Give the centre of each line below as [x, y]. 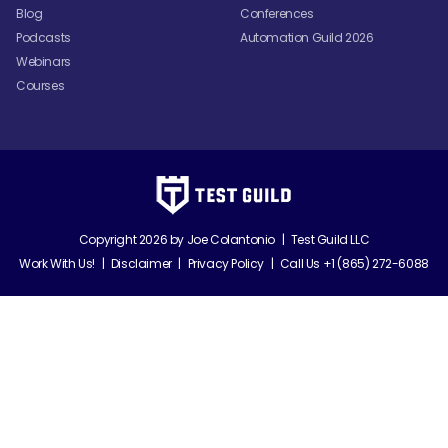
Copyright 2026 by [132, 239]
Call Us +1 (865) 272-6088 [354, 263]
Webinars [43, 61]
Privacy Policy [226, 263]
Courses [40, 85]
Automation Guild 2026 [307, 37]
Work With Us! [57, 263]
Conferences [277, 13]
